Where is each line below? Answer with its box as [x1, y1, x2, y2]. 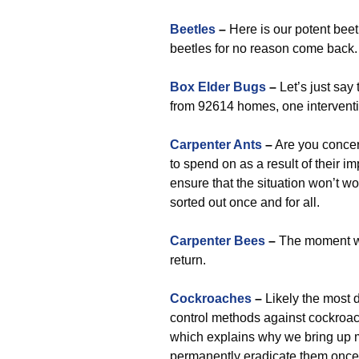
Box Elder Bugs [170, 80, 266, 94]
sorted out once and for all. [170, 196, 320, 209]
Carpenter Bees [170, 234, 265, 248]
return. [170, 253, 206, 267]
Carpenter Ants [170, 138, 262, 151]
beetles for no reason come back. [170, 42, 357, 55]
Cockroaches [170, 292, 252, 305]
